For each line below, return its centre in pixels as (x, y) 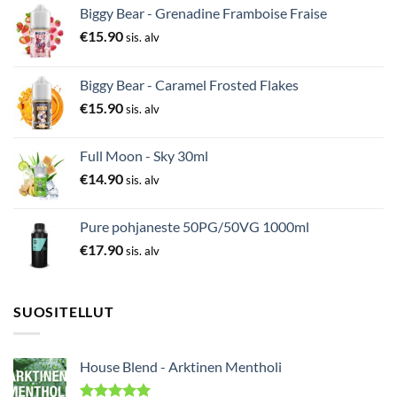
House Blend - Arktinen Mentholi (181, 366)
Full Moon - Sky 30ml (144, 156)
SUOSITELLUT (64, 312)
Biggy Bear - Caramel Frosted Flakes (189, 85)
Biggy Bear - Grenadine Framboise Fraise (203, 13)
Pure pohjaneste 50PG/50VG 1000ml (195, 227)
